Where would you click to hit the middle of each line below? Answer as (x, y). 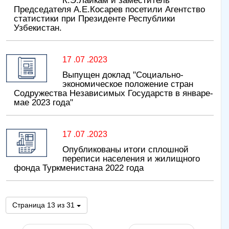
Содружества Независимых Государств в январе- (113, 94)
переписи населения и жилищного (131, 159)
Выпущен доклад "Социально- (123, 75)
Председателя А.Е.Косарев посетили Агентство (109, 10)
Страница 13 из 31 (43, 205)
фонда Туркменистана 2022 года (79, 168)
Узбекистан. (38, 28)
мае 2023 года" (43, 103)
